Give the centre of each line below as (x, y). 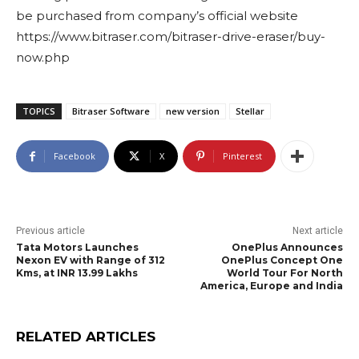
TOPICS (39, 111)
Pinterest (242, 156)
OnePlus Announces (287, 248)
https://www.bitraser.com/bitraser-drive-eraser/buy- (171, 37)
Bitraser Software (111, 111)
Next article (317, 231)
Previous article (50, 231)
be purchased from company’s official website (157, 16)
